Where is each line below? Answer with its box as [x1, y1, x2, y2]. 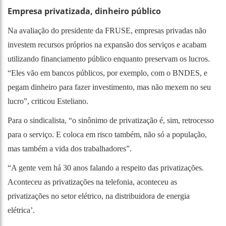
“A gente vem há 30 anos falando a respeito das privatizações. [8, 163, 204, 172]
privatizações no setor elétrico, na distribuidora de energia [8, 191, 190, 200]
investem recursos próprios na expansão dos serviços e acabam [8, 40, 206, 49]
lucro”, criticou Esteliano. [8, 96, 88, 105]
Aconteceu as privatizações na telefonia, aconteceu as [8, 177, 177, 186]
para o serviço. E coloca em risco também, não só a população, [8, 130, 207, 139]
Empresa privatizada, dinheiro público [8, 5, 161, 17]
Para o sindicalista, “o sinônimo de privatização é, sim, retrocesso [8, 116, 214, 125]
